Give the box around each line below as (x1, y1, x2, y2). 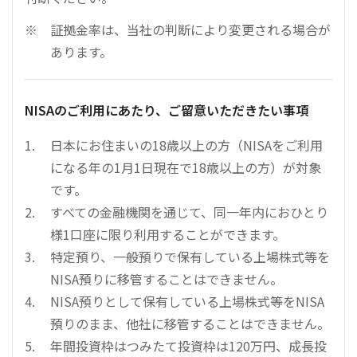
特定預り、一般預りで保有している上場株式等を (50, 247, 330, 267)
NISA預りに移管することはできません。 (50, 269, 283, 289)
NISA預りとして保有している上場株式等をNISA (50, 292, 324, 312)
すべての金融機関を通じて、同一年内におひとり (50, 202, 328, 222)
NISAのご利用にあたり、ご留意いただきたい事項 (25, 100, 308, 120)
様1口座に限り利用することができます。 (50, 225, 285, 245)
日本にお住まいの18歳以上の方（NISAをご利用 (50, 135, 323, 155)
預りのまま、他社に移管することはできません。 (50, 314, 330, 334)
